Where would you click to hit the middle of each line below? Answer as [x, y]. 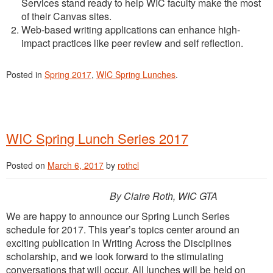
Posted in [25, 74]
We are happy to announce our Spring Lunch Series [118, 216]
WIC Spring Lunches [136, 74]
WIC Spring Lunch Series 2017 [97, 138]
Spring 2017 [68, 74]
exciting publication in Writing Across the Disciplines [119, 243]
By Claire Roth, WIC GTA [164, 196]
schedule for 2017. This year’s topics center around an [123, 229]
